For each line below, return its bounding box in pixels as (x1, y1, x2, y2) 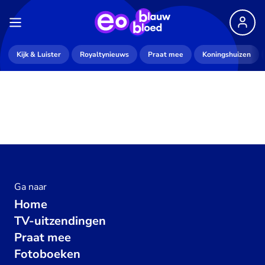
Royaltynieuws (80, 50, 129, 59)
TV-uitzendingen (14, 213, 106, 229)
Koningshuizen (202, 50, 251, 59)
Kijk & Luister (17, 50, 61, 59)
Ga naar (14, 180, 47, 193)
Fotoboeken (14, 246, 80, 262)
